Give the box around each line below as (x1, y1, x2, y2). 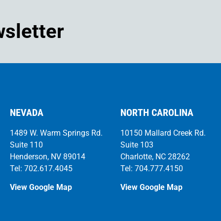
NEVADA (10, 106, 43, 118)
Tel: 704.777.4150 (120, 163, 183, 173)
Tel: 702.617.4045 (10, 163, 73, 173)
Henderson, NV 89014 (10, 151, 85, 161)
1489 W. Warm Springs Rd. (10, 128, 103, 138)
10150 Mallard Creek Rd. (120, 128, 206, 138)
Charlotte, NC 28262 (120, 151, 190, 161)
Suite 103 (120, 140, 153, 149)
